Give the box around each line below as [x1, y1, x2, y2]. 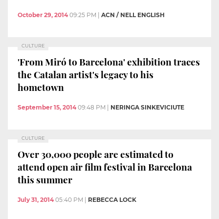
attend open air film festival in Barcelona [18, 160, 192, 173]
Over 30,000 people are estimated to [18, 147, 174, 160]
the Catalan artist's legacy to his [18, 67, 153, 81]
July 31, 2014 [18, 196, 54, 204]
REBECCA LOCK [88, 196, 136, 204]
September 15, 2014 [18, 104, 76, 111]
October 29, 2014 [18, 11, 68, 19]
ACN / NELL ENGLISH [101, 11, 165, 19]
